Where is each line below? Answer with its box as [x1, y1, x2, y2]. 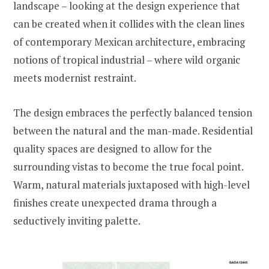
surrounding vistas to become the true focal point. [13, 160, 243, 174]
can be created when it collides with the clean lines [13, 17, 244, 31]
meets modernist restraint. [13, 71, 136, 85]
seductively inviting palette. [13, 214, 141, 228]
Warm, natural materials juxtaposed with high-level [13, 178, 250, 192]
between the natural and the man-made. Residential [13, 124, 253, 138]
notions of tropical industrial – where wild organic [13, 53, 240, 67]
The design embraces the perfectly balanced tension [13, 106, 252, 120]
